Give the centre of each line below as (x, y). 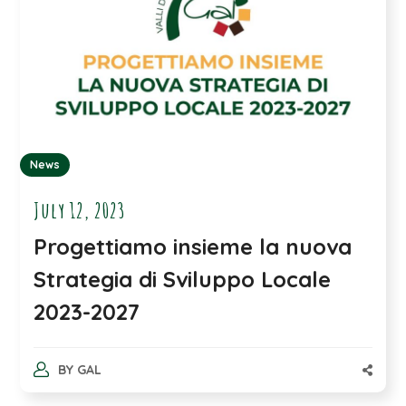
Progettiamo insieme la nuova (193, 247)
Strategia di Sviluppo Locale (183, 280)
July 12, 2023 (80, 211)
